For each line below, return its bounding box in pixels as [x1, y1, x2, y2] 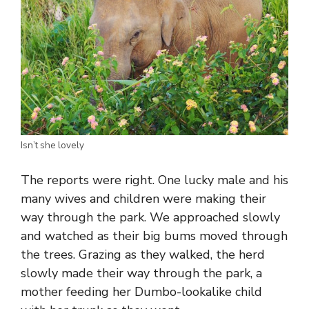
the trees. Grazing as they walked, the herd [21, 246, 265, 263]
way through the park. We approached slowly [21, 208, 280, 226]
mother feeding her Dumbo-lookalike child [21, 283, 262, 300]
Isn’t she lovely [21, 138, 84, 152]
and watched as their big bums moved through [21, 227, 288, 244]
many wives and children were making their [21, 190, 266, 207]
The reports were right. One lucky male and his [21, 171, 288, 188]
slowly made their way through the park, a [21, 264, 262, 281]
